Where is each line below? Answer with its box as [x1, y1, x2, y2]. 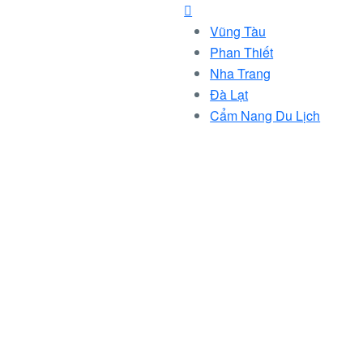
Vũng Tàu [210, 22, 267, 41]
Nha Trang [210, 64, 271, 83]
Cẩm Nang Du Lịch [210, 106, 321, 125]
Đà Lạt [210, 85, 249, 104]
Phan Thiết [210, 43, 274, 62]
